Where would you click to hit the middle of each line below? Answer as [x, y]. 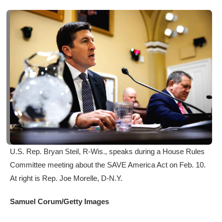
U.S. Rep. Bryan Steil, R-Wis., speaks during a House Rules [107, 152]
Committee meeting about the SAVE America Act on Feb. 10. [108, 165]
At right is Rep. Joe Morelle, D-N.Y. [66, 178]
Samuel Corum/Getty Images [59, 202]
